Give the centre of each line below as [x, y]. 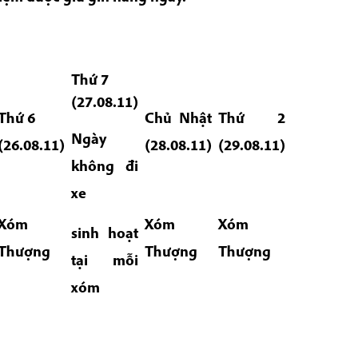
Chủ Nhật [178, 118]
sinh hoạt [105, 232]
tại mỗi [105, 259]
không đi [105, 166]
